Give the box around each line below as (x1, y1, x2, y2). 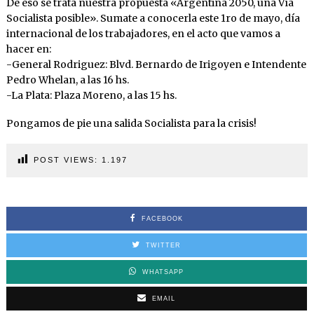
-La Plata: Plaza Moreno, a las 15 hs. (6, 89, 177, 102)
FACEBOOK (141, 215, 183, 223)
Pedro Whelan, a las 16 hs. (6, 74, 129, 87)
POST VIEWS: (33, 156, 98, 165)
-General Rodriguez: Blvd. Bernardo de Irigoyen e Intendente (6, 58, 306, 71)
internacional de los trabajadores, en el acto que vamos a (6, 27, 280, 41)
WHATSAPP (142, 268, 184, 276)
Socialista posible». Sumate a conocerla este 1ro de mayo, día (6, 12, 300, 25)
